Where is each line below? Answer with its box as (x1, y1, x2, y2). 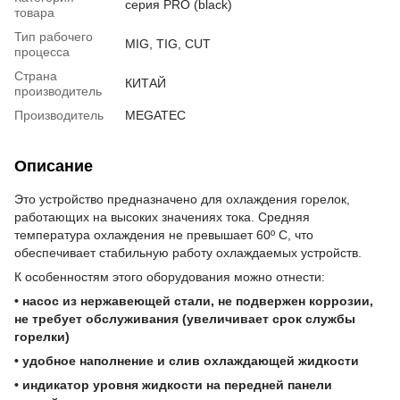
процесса (14, 44, 70, 59)
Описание (14, 156, 93, 175)
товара (14, 4, 54, 20)
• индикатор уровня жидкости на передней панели (14, 377, 332, 392)
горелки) (14, 329, 70, 344)
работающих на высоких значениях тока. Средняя (14, 209, 310, 224)
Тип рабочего (14, 29, 93, 44)
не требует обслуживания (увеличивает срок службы (14, 311, 355, 326)
